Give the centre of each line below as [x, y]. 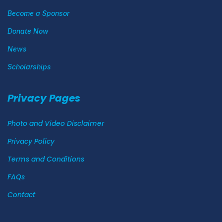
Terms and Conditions [46, 159]
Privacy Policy [31, 141]
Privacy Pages [44, 98]
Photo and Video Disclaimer [56, 123]
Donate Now [28, 31]
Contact [21, 195]
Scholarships [29, 67]
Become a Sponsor [38, 13]
